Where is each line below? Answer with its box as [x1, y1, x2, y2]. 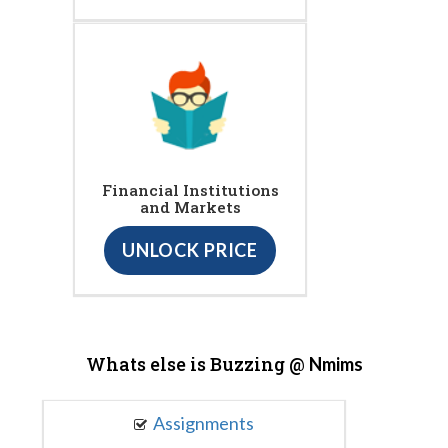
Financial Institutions [101, 180, 279, 201]
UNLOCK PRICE [121, 239, 259, 262]
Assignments [152, 411, 254, 434]
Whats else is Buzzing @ [85, 351, 309, 376]
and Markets [139, 197, 241, 218]
